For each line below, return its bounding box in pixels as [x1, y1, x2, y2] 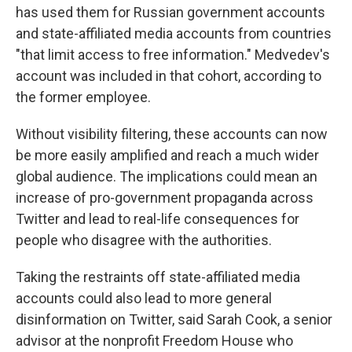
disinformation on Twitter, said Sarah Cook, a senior [16, 311, 332, 328]
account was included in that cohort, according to [16, 68, 321, 84]
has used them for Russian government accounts [16, 4, 325, 20]
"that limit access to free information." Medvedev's [16, 46, 330, 63]
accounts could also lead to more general [16, 290, 272, 306]
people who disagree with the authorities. [16, 232, 272, 248]
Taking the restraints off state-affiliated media [16, 269, 300, 285]
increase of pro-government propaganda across [16, 189, 313, 206]
